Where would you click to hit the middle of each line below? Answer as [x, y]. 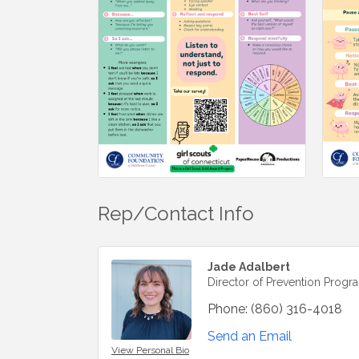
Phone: [228, 309]
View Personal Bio [150, 351]
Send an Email [250, 337]
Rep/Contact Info [176, 214]
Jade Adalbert [249, 267]
